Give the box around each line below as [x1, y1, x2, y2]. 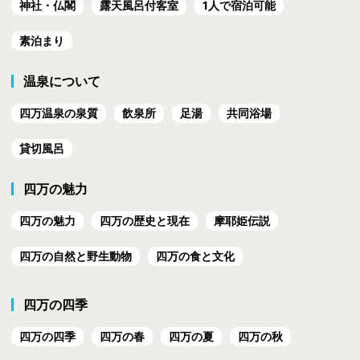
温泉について [23, 73, 101, 90]
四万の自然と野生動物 [19, 249, 133, 264]
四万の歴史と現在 [100, 214, 190, 228]
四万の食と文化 [156, 249, 235, 264]
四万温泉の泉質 [19, 106, 99, 121]
